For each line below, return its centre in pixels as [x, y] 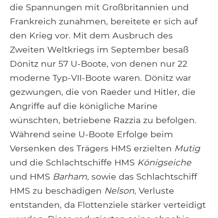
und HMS [31, 176]
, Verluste [154, 190]
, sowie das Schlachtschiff [142, 176]
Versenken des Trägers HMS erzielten [92, 148]
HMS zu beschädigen [57, 190]
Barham [70, 176]
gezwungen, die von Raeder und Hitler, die [103, 91]
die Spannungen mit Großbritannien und [99, 7]
